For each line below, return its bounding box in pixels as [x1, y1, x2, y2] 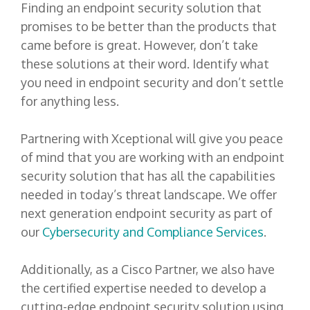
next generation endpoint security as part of [21, 206, 273, 221]
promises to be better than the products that [21, 19, 277, 35]
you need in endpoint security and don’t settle [21, 75, 284, 91]
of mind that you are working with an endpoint [21, 149, 284, 165]
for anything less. [21, 93, 122, 109]
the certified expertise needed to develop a [21, 280, 266, 296]
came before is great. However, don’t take [21, 37, 258, 53]
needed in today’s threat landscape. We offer [21, 187, 277, 203]
